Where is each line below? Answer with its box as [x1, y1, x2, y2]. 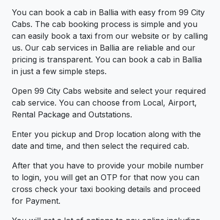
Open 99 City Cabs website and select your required [12, 86, 206, 96]
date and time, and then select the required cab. [12, 141, 189, 151]
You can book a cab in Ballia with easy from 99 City [12, 7, 205, 18]
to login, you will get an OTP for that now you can [12, 172, 199, 183]
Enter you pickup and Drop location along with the [12, 129, 201, 139]
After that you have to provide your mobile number [12, 161, 204, 171]
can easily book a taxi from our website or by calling [12, 31, 208, 41]
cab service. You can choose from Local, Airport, [12, 98, 197, 108]
